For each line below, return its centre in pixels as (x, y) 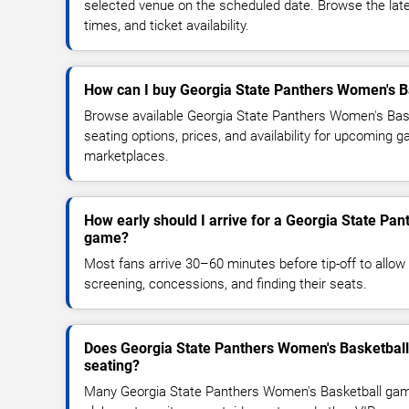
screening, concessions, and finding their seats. (225, 283)
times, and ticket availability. (167, 25)
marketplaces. (126, 156)
